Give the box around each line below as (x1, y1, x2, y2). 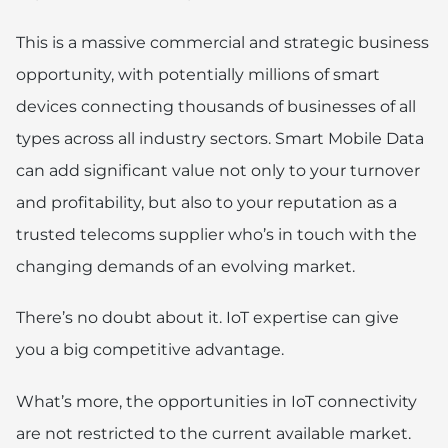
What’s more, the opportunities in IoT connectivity (16, 391, 417, 411)
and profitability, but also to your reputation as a (16, 193, 397, 213)
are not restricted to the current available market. (16, 423, 411, 443)
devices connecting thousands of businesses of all (16, 97, 416, 117)
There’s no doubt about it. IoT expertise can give (16, 308, 399, 328)
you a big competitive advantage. (16, 340, 284, 360)
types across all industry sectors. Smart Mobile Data (16, 129, 424, 149)
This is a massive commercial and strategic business (16, 33, 429, 53)
